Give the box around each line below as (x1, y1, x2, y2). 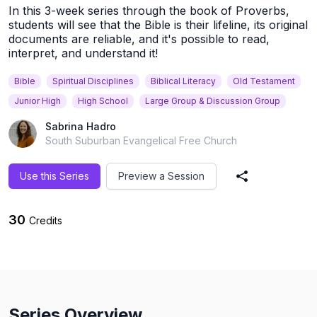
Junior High (14, 95, 61, 106)
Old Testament (233, 75, 295, 86)
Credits (29, 214, 62, 226)
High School (78, 95, 128, 106)
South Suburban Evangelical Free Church (45, 134, 237, 146)
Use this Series (20, 169, 89, 182)
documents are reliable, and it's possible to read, (8, 31, 270, 46)
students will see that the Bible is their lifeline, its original (8, 17, 308, 32)
